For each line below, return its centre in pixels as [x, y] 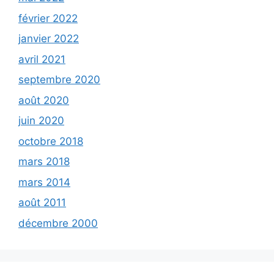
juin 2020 [41, 121]
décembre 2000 [58, 223]
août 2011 [42, 203]
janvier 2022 [49, 39]
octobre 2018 [51, 141]
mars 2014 [44, 182]
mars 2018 [44, 162]
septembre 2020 [59, 80]
